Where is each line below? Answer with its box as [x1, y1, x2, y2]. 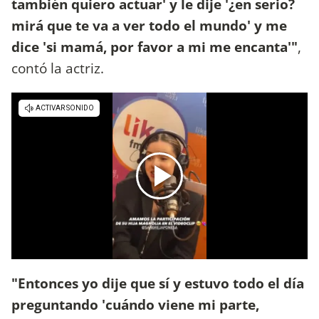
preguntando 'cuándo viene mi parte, [11, 295, 259, 315]
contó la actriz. [11, 58, 108, 78]
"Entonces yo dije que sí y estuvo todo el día [11, 273, 304, 293]
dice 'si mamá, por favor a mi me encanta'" [11, 36, 298, 56]
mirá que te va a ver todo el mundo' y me [11, 15, 287, 35]
